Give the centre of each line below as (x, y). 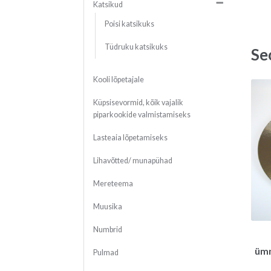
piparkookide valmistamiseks (142, 115)
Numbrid (107, 230)
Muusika (107, 207)
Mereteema (113, 184)
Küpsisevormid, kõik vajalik (138, 103)
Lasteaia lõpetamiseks (130, 138)
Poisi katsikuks (129, 24)
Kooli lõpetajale (118, 80)
